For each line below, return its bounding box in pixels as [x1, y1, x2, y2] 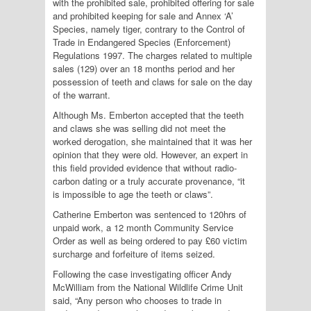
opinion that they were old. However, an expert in [53, 148, 248, 162]
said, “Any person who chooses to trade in [53, 294, 221, 308]
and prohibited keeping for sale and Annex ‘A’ [53, 9, 233, 23]
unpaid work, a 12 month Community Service [53, 221, 233, 235]
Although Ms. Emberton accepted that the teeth [53, 108, 244, 122]
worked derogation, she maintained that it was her [53, 135, 252, 149]
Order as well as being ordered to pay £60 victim [53, 234, 247, 248]
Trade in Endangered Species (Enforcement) [53, 35, 230, 49]
